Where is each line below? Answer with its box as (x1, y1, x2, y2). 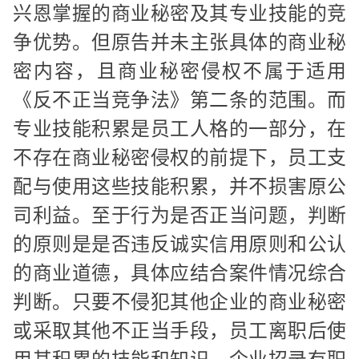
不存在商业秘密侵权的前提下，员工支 (13, 145, 346, 169)
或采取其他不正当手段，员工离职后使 (13, 318, 346, 342)
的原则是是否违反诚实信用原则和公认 (13, 232, 346, 256)
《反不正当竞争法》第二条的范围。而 (13, 87, 346, 111)
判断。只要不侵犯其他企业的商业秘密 (13, 289, 346, 313)
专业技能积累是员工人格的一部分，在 (13, 116, 346, 140)
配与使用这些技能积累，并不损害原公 (13, 174, 346, 198)
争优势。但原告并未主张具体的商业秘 (13, 30, 346, 54)
